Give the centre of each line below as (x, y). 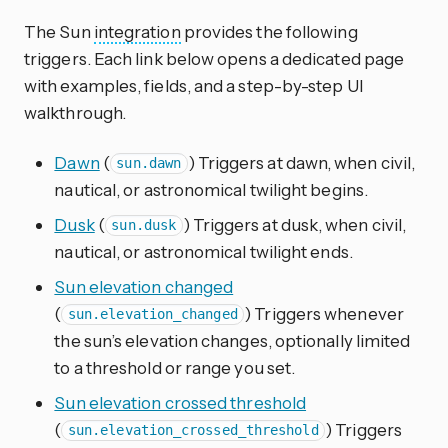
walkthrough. (75, 112)
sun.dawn (149, 163)
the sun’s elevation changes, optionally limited (232, 340)
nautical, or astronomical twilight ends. (203, 251)
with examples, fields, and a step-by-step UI (194, 85)
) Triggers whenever (324, 313)
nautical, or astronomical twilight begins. (211, 189)
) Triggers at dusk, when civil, (294, 224)
